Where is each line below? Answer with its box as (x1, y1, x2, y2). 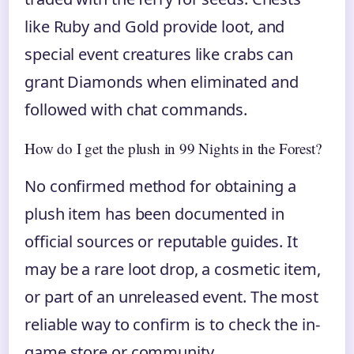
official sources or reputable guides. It (24, 231, 298, 253)
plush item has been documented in (24, 203, 284, 225)
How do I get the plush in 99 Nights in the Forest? (24, 138, 322, 159)
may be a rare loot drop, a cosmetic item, (24, 258, 321, 281)
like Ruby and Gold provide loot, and (24, 16, 285, 38)
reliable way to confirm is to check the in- (24, 314, 320, 336)
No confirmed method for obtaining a (24, 175, 296, 198)
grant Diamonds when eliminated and (24, 71, 299, 93)
